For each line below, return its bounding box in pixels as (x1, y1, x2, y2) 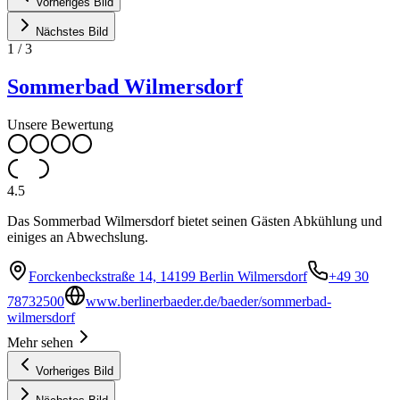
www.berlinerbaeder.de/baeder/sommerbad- (86, 294, 331, 310)
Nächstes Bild (36, 25, 108, 39)
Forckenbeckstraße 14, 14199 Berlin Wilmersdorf (29, 269, 307, 285)
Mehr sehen (7, 335, 73, 351)
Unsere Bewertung (7, 117, 113, 133)
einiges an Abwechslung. (7, 229, 148, 246)
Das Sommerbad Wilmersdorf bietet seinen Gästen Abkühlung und (7, 213, 382, 229)
